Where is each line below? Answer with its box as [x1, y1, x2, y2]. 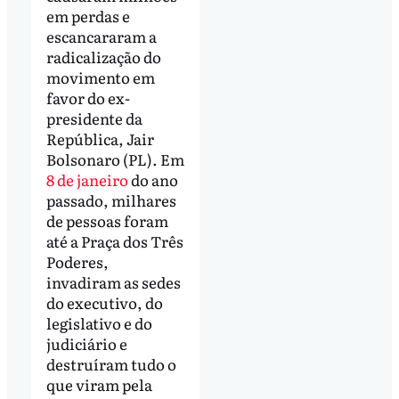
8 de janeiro [45, 167, 128, 191]
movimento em [45, 65, 155, 88]
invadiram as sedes [45, 270, 181, 293]
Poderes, [45, 249, 109, 273]
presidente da [45, 106, 142, 129]
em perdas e [45, 4, 130, 27]
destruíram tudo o [45, 352, 176, 375]
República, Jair [45, 126, 154, 150]
